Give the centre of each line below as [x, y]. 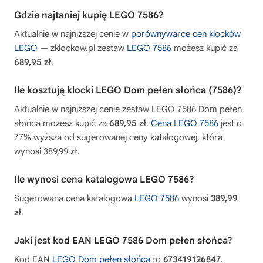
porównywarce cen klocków [186, 34]
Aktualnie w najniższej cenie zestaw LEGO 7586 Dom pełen [128, 109]
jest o [230, 124]
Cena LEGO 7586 [185, 124]
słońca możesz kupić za [62, 124]
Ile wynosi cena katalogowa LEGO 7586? [104, 180]
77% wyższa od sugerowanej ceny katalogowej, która [118, 138]
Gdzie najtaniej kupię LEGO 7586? [89, 16]
